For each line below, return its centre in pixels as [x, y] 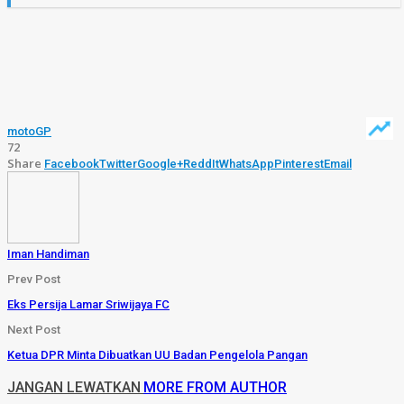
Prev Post [34, 279]
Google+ [160, 163]
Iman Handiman [48, 253]
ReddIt [201, 163]
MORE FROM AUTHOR [215, 387]
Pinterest [299, 163]
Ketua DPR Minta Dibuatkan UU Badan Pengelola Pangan [157, 354]
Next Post [34, 329]
